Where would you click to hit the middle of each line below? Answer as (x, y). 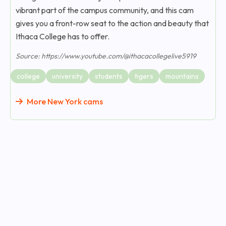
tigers (144, 76)
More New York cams (65, 101)
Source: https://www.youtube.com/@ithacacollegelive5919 (106, 56)
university (67, 76)
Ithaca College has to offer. (63, 36)
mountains (182, 76)
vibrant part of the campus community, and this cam (105, 10)
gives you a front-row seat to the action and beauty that (112, 23)
